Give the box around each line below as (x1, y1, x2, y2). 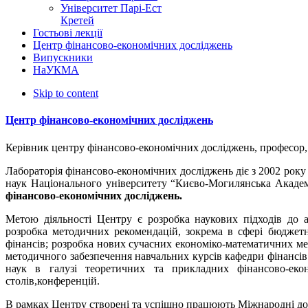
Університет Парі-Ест (60, 2, 162, 14)
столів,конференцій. (5, 274, 100, 287)
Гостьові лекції (33, 27, 102, 38)
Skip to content (33, 87, 98, 99)
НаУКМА (33, 64, 79, 76)
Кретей (60, 14, 94, 26)
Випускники (33, 52, 93, 63)
